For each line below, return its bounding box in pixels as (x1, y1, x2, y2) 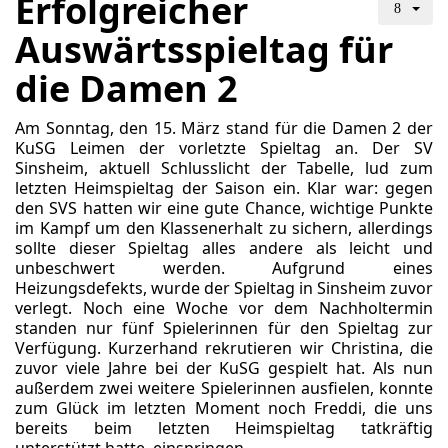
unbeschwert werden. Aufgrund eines (15, 257, 433, 279)
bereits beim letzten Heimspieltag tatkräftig (15, 417, 433, 439)
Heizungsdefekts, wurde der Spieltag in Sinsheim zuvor (15, 277, 433, 299)
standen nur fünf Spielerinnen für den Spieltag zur (15, 317, 433, 339)
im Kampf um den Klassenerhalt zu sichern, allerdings (15, 217, 433, 239)
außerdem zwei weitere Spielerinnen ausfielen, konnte (15, 377, 433, 399)
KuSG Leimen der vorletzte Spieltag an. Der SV (15, 137, 433, 159)
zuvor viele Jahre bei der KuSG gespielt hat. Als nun (15, 357, 433, 379)
